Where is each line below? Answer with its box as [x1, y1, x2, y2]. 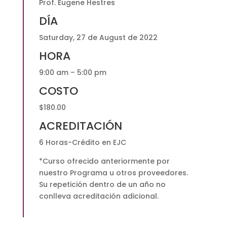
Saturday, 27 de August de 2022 [39, 32, 158, 43]
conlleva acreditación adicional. [39, 191, 159, 202]
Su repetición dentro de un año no [39, 179, 166, 190]
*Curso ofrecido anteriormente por [39, 156, 170, 167]
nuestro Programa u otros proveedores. [39, 168, 188, 178]
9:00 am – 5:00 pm [39, 67, 106, 78]
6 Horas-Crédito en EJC [39, 137, 126, 148]
